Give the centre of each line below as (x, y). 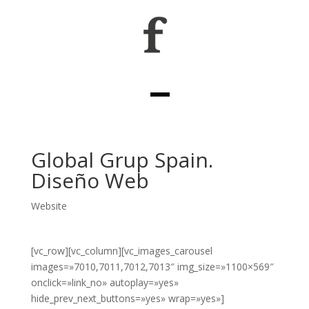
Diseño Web (90, 181)
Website (49, 206)
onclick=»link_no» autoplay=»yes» (104, 283)
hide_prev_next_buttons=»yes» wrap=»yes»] (127, 299)
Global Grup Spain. (122, 160)
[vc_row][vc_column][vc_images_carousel (121, 251)
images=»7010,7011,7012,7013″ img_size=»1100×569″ (152, 267)
